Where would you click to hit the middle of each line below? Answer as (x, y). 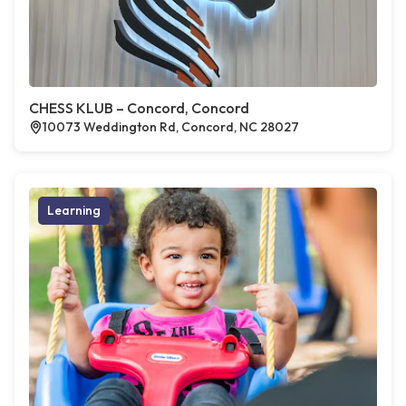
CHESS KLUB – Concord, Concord (139, 108)
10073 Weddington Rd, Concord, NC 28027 (171, 127)
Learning (74, 210)
